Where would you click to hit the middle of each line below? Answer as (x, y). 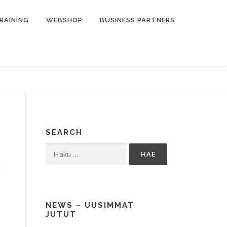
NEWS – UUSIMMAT (90, 205)
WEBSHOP (64, 20)
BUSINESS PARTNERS (137, 20)
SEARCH (64, 132)
